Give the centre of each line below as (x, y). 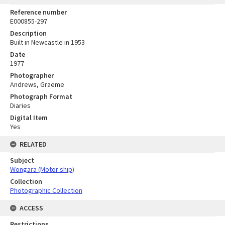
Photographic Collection (46, 190)
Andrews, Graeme (37, 84)
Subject (22, 160)
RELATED (33, 144)
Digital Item (29, 117)
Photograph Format (41, 96)
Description (28, 33)
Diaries (20, 105)
